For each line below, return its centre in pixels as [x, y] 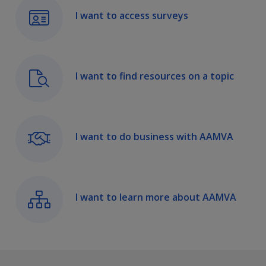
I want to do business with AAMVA [154, 136]
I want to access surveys [132, 15]
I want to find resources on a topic [155, 76]
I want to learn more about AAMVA [156, 197]
